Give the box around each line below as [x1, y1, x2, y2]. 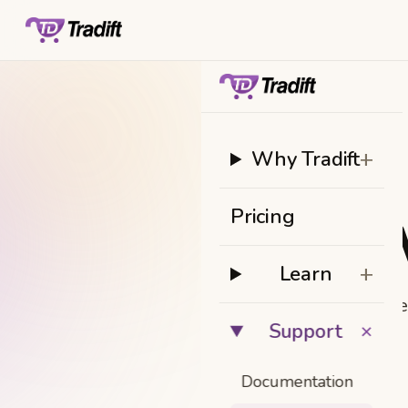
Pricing [229, 203, 295, 230]
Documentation [240, 371, 353, 393]
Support [269, 318, 342, 345]
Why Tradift [251, 146, 360, 173]
